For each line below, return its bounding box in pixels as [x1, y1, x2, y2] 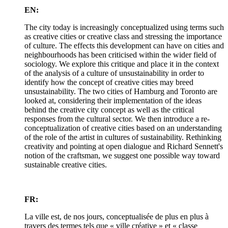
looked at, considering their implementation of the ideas [24, 96, 202, 105]
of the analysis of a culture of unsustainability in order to [24, 69, 204, 78]
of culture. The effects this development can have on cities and [24, 41, 224, 50]
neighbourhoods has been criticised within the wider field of [24, 50, 216, 60]
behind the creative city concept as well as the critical [24, 105, 194, 115]
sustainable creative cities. [24, 160, 107, 169]
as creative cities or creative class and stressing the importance [24, 32, 222, 41]
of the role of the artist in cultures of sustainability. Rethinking [24, 133, 221, 142]
